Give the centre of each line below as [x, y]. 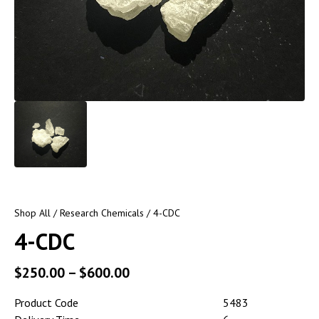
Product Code [46, 303]
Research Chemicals [102, 213]
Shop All [32, 213]
